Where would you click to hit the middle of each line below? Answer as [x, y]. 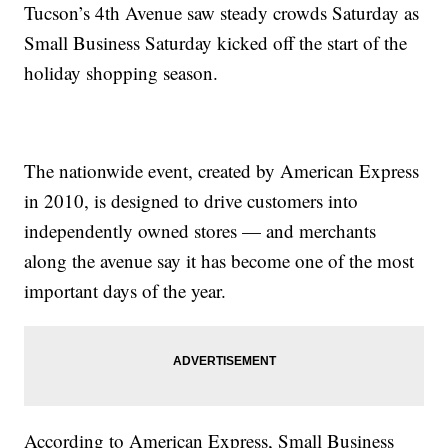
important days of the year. [125, 291]
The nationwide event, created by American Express [222, 171]
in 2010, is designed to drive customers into [191, 201]
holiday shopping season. [121, 73]
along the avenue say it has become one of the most [219, 261]
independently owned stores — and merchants [200, 231]
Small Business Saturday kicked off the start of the [216, 43]
